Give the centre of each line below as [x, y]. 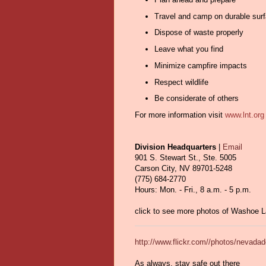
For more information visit [180, 115]
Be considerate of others [196, 99]
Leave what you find [189, 49]
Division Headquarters [177, 147]
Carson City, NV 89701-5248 [183, 169]
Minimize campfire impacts [200, 65]
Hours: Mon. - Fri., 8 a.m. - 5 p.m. [193, 190]
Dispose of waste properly [199, 33]
